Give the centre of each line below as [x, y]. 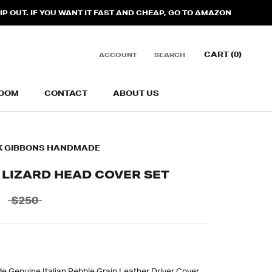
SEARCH [170, 55]
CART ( [219, 54]
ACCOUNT [118, 55]
